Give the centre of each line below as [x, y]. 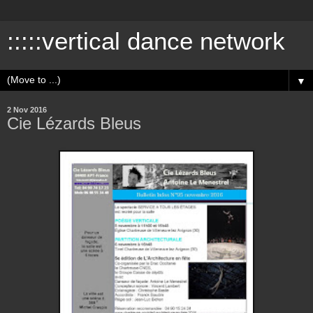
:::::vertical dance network [146, 41]
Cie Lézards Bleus [74, 123]
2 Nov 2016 [27, 110]
